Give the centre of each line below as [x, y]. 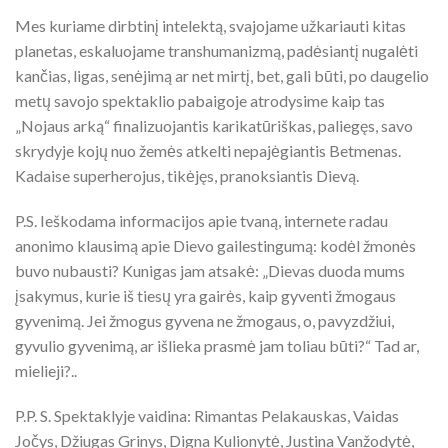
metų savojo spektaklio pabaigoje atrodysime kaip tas [200, 100]
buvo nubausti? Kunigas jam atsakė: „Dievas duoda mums [210, 270]
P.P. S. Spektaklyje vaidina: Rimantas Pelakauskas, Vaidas [207, 415]
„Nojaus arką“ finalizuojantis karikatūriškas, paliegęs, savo [214, 125]
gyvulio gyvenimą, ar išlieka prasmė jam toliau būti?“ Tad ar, [217, 345]
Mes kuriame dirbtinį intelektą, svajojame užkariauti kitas [210, 25]
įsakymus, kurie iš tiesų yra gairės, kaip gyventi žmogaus [205, 295]
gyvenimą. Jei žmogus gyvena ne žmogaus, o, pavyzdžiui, [204, 320]
